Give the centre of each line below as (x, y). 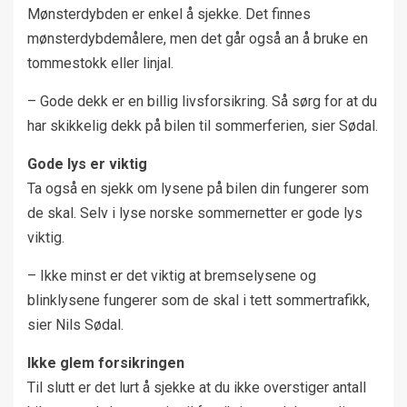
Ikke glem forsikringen (106, 362)
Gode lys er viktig (87, 164)
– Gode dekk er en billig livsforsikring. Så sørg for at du (202, 101)
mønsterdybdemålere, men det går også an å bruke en (198, 38)
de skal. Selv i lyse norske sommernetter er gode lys (195, 213)
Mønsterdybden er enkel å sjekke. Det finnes (169, 14)
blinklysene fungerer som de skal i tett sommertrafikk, (199, 300)
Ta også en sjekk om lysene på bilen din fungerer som (198, 188)
